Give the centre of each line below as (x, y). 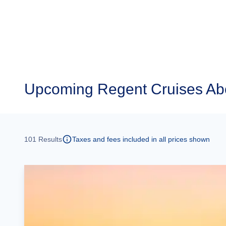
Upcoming (59, 89)
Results (49, 139)
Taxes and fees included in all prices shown (141, 139)
